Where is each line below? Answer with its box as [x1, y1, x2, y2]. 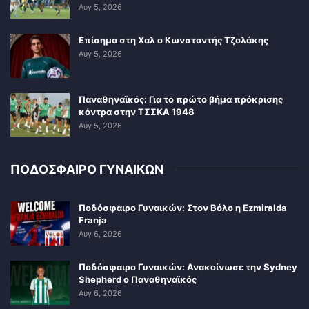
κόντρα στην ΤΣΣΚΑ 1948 [79, 106, 195, 117]
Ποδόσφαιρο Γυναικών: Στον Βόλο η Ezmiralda [79, 202, 287, 214]
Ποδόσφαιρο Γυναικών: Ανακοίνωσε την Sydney [79, 261, 297, 272]
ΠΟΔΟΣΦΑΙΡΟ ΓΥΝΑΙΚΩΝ [10, 162, 163, 177]
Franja [79, 215, 107, 226]
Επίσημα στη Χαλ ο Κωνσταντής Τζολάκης [79, 34, 268, 46]
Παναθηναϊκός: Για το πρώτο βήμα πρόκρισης [79, 93, 283, 105]
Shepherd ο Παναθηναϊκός [79, 273, 197, 285]
